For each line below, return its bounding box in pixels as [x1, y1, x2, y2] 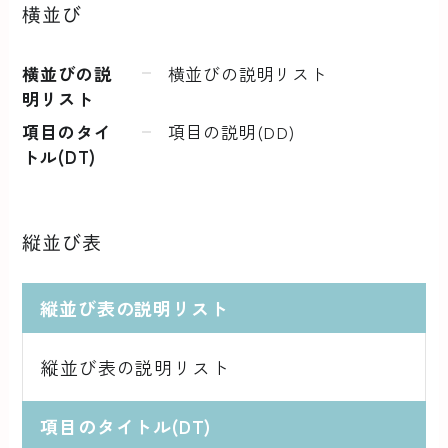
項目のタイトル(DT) [40, 412, 212, 439]
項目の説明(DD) [167, 119, 295, 145]
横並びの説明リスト [167, 60, 328, 86]
